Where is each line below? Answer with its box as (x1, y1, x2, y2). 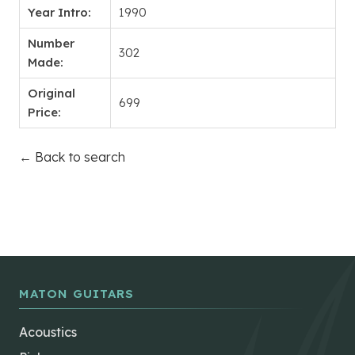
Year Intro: (28, 5, 91, 21)
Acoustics (19, 324, 77, 341)
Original (28, 86, 75, 101)
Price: (28, 105, 61, 120)
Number (28, 36, 74, 52)
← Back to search (19, 149, 125, 166)
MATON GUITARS (19, 286, 134, 302)
